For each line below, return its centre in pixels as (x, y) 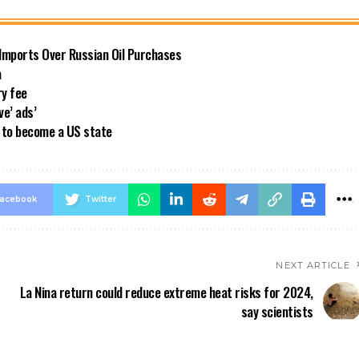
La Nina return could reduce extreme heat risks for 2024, (166, 292)
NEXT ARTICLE (313, 265)
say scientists (277, 311)
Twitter (100, 199)
